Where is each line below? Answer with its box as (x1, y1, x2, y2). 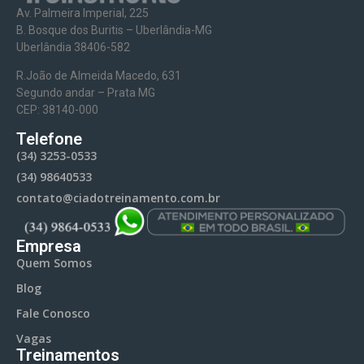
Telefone (16, 128, 82, 149)
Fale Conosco (16, 305, 90, 321)
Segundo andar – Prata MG (16, 86, 155, 100)
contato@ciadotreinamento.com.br (16, 189, 220, 206)
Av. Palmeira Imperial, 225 (16, 6, 149, 19)
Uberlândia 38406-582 (16, 40, 130, 54)
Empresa (16, 236, 81, 256)
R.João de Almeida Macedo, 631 (16, 69, 181, 83)
